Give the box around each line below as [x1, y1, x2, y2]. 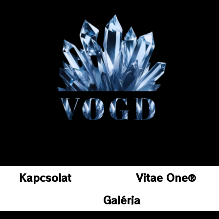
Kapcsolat [19, 170, 71, 185]
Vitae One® [136, 170, 196, 185]
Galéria [103, 193, 140, 207]
